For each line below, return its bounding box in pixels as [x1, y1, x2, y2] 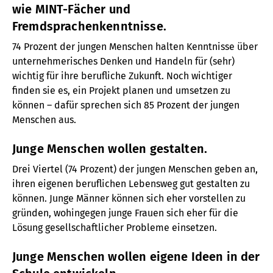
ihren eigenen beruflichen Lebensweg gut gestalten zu [12, 178, 250, 190]
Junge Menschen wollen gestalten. [12, 141, 208, 157]
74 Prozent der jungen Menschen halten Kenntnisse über [12, 40, 258, 52]
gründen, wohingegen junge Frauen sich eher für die [12, 207, 238, 219]
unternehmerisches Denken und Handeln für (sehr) [12, 55, 235, 67]
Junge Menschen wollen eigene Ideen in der [12, 249, 260, 264]
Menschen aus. [12, 113, 76, 126]
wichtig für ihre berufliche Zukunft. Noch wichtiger [12, 69, 232, 82]
